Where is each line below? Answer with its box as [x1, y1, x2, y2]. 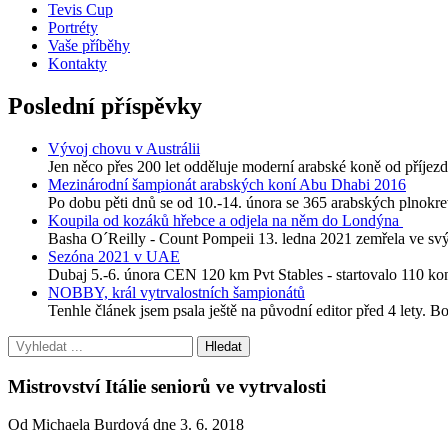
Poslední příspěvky [8, 92, 202, 119]
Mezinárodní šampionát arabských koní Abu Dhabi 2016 [48, 175, 406, 193]
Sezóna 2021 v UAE [48, 247, 180, 265]
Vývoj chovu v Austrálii [48, 139, 200, 157]
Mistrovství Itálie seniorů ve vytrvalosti [8, 375, 326, 397]
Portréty [48, 19, 98, 36]
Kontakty [48, 55, 107, 72]
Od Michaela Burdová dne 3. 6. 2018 [8, 416, 244, 434]
